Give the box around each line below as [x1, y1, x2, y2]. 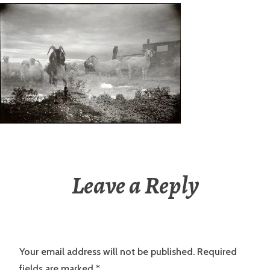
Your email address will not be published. [19, 246, 195, 258]
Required [197, 246, 237, 258]
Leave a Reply [71, 169, 199, 202]
